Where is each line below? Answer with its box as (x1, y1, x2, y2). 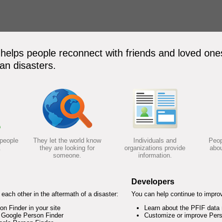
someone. (53, 152, 81, 159)
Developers (131, 177, 174, 186)
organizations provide (124, 144, 185, 152)
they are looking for (40, 144, 95, 152)
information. (138, 152, 172, 159)
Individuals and (133, 137, 176, 144)
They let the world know (33, 137, 101, 144)
